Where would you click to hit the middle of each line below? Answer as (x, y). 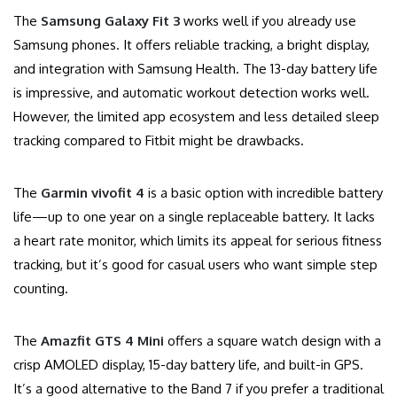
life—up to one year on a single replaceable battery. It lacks (194, 217)
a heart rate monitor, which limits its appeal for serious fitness (198, 241)
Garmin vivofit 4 (93, 193)
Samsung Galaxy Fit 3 (110, 21)
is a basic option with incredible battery (264, 193)
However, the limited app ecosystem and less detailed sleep (196, 117)
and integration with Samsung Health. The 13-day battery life (195, 69)
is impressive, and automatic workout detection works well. (191, 93)
